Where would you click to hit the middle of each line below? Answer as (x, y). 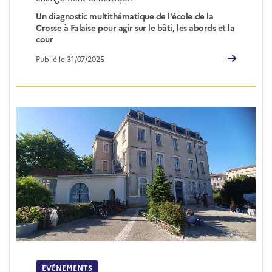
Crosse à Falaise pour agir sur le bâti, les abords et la (135, 27)
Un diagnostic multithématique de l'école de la (125, 15)
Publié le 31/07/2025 (70, 58)
